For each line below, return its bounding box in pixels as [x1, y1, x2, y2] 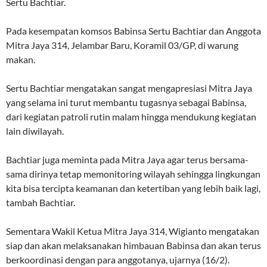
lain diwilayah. [6, 125, 64, 136]
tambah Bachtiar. [6, 196, 75, 208]
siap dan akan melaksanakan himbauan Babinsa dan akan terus [6, 239, 261, 251]
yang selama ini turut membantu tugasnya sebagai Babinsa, [6, 96, 246, 108]
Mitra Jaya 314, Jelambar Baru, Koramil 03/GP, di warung [6, 39, 238, 51]
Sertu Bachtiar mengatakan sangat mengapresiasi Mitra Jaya [6, 82, 252, 94]
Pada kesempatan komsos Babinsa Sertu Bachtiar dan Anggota [6, 24, 261, 36]
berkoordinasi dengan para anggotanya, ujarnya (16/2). [6, 253, 229, 265]
